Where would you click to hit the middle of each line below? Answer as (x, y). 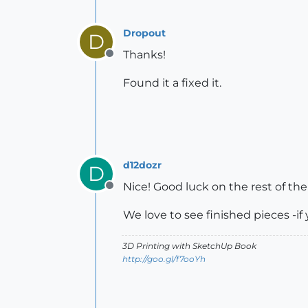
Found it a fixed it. (172, 83)
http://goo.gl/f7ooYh (164, 259)
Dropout (144, 33)
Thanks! (144, 55)
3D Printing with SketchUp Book (189, 246)
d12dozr (142, 165)
